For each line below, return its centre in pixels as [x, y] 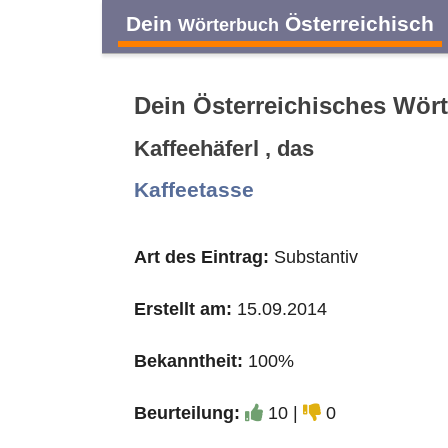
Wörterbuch [228, 24]
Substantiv [313, 257]
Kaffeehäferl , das [224, 148]
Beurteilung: [187, 413]
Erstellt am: [183, 309]
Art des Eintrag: [201, 257]
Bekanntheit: [188, 361]
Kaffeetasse [194, 189]
